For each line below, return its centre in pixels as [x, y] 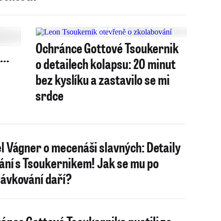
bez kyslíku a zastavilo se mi [103, 79]
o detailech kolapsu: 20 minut [106, 63]
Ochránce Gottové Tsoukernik [107, 48]
